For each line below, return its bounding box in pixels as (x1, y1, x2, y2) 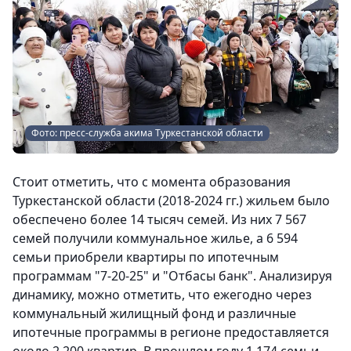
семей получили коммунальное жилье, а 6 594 (13, 230, 298, 247)
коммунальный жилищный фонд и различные (13, 305, 296, 322)
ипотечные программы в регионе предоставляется (13, 324, 329, 341)
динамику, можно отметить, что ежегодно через (13, 286, 312, 303)
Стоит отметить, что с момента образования (13, 173, 291, 190)
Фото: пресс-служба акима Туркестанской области (31, 126, 263, 139)
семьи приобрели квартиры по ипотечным (13, 248, 279, 266)
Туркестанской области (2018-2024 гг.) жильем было (13, 192, 330, 209)
